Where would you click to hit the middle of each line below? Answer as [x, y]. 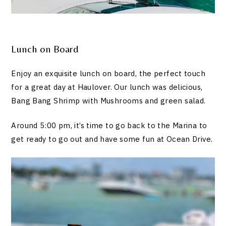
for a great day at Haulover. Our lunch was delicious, [107, 87]
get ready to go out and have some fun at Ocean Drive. [112, 139]
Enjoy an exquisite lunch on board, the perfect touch [108, 73]
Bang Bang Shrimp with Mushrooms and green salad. [108, 100]
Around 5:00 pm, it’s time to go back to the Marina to [109, 126]
